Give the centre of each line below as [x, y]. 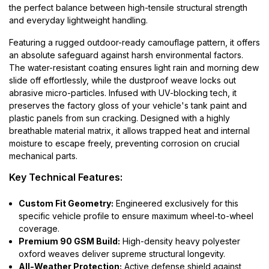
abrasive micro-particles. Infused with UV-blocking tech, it [123, 92]
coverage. [39, 228]
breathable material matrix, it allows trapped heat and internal [129, 130]
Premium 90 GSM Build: [69, 241]
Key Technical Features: [66, 177]
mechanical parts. [43, 156]
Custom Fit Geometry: [66, 203]
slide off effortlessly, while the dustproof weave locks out [122, 80]
